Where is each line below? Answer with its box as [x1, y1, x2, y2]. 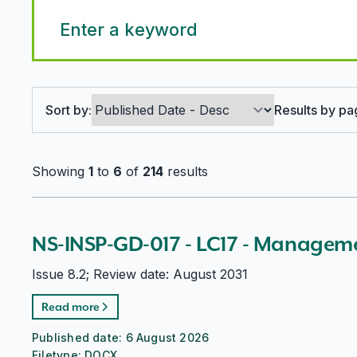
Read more [41, 299, 100, 314]
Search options [45, 95, 137, 111]
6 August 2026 [125, 331, 210, 344]
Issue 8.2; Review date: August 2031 [32, 266, 248, 282]
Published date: [32, 331, 126, 344]
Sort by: [45, 101, 92, 118]
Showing [32, 163, 88, 179]
